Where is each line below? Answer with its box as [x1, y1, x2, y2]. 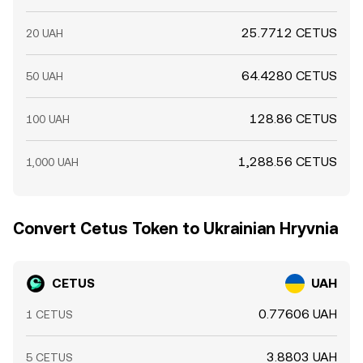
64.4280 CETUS [241, 68, 337, 83]
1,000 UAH [26, 156, 79, 169]
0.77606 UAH [258, 306, 337, 322]
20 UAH [26, 27, 63, 40]
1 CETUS [26, 308, 73, 321]
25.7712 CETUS [241, 25, 337, 41]
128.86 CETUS [250, 111, 337, 126]
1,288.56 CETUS [238, 154, 337, 169]
